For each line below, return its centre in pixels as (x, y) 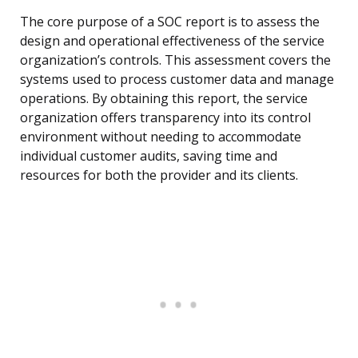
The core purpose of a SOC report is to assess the (170, 22)
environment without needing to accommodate (161, 137)
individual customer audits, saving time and (149, 156)
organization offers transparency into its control (165, 118)
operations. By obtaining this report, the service (164, 99)
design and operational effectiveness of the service (172, 41)
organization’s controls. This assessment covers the (175, 60)
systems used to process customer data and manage (177, 80)
